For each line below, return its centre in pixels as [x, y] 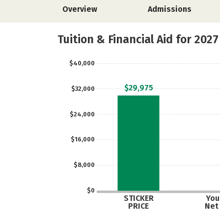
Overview [80, 9]
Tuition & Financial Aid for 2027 [138, 39]
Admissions [170, 9]
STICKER [138, 198]
